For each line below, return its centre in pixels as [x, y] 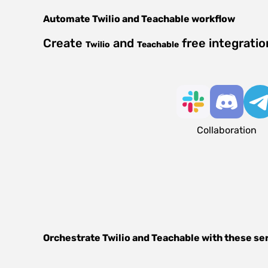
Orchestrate [73, 238]
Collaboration [226, 130]
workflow [212, 19]
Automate [68, 19]
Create [64, 43]
